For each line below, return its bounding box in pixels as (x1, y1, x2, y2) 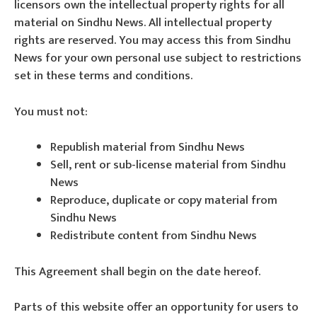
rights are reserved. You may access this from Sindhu (14, 30, 291, 50)
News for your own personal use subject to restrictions (14, 48, 301, 68)
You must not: (14, 101, 88, 122)
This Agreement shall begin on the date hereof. (14, 261, 260, 282)
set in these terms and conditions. (14, 66, 192, 86)
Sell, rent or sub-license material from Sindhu (50, 155, 286, 175)
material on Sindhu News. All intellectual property (14, 13, 272, 33)
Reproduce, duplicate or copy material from (50, 190, 277, 210)
